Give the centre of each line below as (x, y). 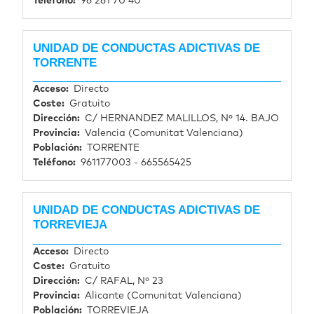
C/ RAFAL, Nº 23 (124, 281)
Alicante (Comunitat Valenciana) (163, 296)
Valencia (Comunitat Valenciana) (164, 134)
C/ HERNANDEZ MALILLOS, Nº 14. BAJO (182, 119)
